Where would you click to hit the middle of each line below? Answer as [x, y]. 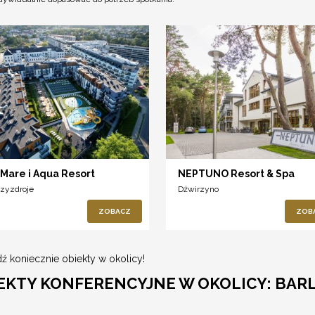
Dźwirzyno [199, 189]
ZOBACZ [114, 212]
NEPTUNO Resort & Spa [237, 174]
